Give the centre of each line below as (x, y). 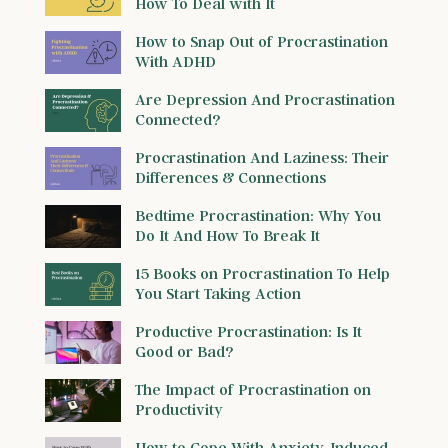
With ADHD (175, 61)
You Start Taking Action (218, 293)
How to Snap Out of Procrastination (261, 41)
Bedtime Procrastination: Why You (258, 215)
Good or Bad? (184, 351)
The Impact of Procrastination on (253, 389)
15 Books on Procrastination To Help (262, 273)
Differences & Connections (230, 177)
